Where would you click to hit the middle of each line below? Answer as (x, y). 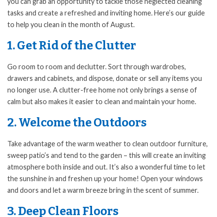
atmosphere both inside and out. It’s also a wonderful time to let (106, 167)
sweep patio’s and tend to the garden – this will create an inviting (107, 155)
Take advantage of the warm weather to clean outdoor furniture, (108, 144)
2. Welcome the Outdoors (77, 123)
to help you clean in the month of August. (71, 25)
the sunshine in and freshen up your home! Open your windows (105, 179)
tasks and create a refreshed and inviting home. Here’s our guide (106, 13)
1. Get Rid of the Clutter (72, 46)
